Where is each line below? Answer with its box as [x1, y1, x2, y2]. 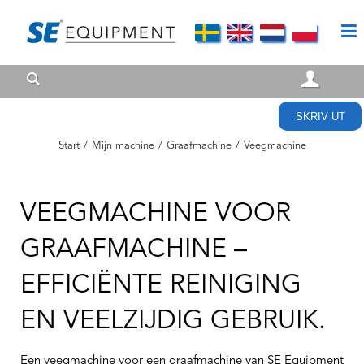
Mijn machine [91, 141, 154, 151]
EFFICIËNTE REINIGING [20, 273, 301, 300]
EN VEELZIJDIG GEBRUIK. [20, 309, 326, 336]
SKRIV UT [295, 110, 345, 123]
